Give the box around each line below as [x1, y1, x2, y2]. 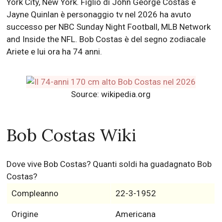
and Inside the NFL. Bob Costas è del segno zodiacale [6, 34, 206, 44]
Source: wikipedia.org [71, 89, 151, 100]
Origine [11, 209, 38, 220]
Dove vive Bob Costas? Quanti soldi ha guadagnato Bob [6, 159, 212, 169]
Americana [115, 209, 156, 220]
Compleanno [11, 188, 58, 199]
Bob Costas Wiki [6, 124, 137, 147]
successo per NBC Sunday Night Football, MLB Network [6, 22, 211, 32]
